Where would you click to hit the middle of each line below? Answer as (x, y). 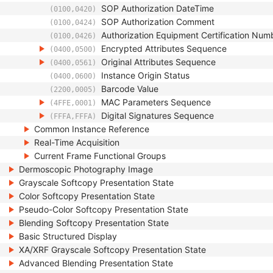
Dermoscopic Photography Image (86, 169)
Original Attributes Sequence (158, 62)
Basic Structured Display (68, 236)
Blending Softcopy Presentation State (94, 223)
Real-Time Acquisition (77, 142)
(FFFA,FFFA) (73, 116)
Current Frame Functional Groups (100, 156)
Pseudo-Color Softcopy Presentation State (104, 209)
